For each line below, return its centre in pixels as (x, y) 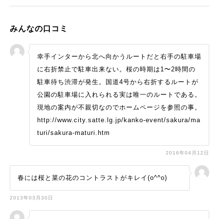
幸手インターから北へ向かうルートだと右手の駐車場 (119, 57)
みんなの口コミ (39, 29)
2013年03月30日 (32, 198)
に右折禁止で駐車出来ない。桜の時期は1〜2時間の (116, 69)
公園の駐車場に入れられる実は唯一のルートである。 (119, 95)
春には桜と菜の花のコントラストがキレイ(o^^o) (92, 178)
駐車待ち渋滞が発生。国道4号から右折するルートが (118, 82)
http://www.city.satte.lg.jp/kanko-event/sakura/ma (119, 120)
